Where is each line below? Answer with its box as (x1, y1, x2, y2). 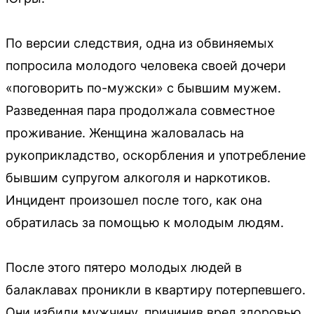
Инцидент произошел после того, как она (6, 192, 262, 207)
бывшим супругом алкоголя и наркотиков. (6, 170, 271, 185)
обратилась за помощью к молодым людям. (6, 214, 284, 230)
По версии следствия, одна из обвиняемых (6, 35, 274, 50)
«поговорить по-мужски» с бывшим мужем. (6, 80, 281, 95)
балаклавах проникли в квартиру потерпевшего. (6, 282, 306, 297)
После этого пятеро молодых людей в (6, 259, 242, 275)
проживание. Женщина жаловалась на (6, 125, 244, 140)
